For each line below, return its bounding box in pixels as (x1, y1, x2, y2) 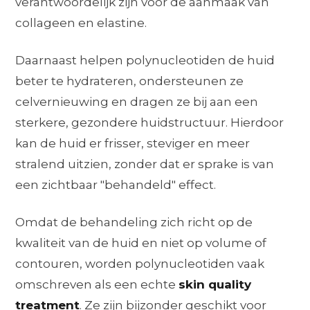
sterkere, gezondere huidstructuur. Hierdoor (15, 115, 284, 129)
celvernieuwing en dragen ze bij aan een (15, 94, 259, 109)
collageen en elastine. (15, 15, 147, 30)
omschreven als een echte (15, 277, 179, 291)
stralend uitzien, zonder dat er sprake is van (15, 156, 275, 171)
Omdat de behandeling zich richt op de (15, 215, 253, 229)
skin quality (179, 277, 252, 291)
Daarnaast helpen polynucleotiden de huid (15, 53, 275, 67)
